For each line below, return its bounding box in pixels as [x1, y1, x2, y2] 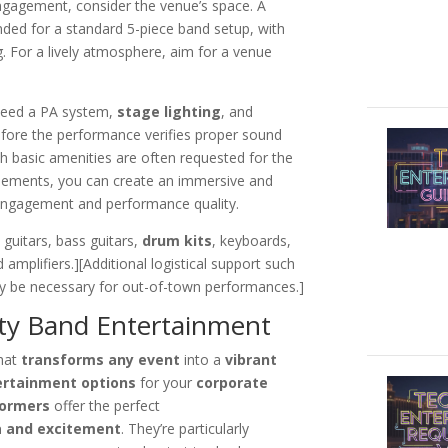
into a [180, 350, 226, 370]
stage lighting [117, 102, 222, 122]
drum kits [142, 231, 213, 251]
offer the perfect [50, 396, 161, 416]
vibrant [225, 350, 278, 370]
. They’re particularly [121, 419, 250, 439]
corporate [196, 373, 269, 393]
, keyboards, [212, 231, 292, 251]
